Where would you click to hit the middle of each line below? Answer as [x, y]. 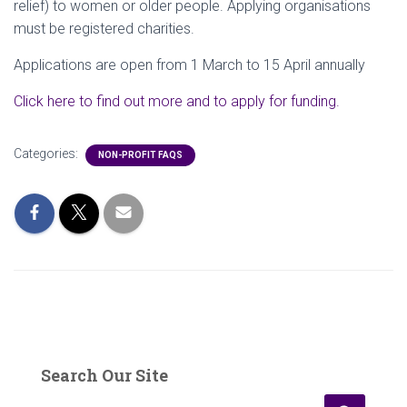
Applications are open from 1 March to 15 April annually [189, 65]
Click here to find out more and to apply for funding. [177, 101]
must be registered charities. [104, 29]
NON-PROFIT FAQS [140, 155]
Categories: [47, 154]
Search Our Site [104, 375]
